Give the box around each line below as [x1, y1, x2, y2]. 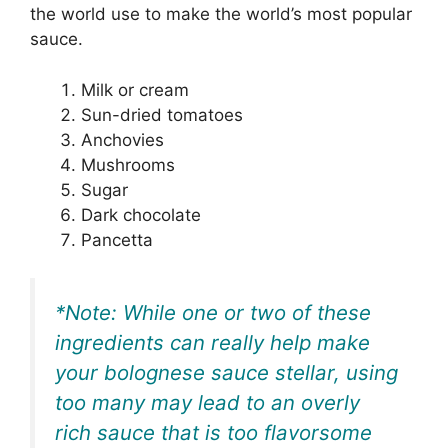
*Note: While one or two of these [55, 300, 371, 326]
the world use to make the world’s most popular [30, 4, 412, 25]
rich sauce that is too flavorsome [55, 420, 372, 446]
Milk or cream [81, 79, 189, 100]
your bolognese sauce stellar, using [55, 360, 398, 386]
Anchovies [81, 129, 164, 150]
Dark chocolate [81, 204, 201, 225]
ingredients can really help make [55, 330, 370, 356]
